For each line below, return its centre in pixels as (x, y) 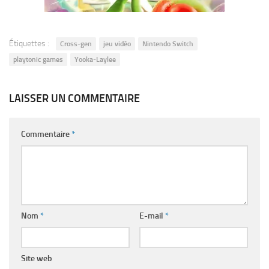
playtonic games (38, 60)
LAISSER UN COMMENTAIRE (74, 99)
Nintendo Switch (168, 44)
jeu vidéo (117, 44)
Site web (37, 259)
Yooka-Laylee (95, 60)
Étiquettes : (29, 44)
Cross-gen (76, 44)
